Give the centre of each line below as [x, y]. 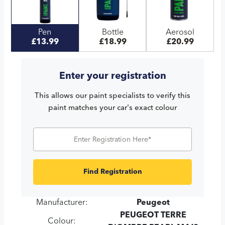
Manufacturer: [62, 203]
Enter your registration [113, 76]
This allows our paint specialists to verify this [113, 96]
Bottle [113, 32]
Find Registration [113, 172]
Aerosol [180, 32]
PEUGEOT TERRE [153, 215]
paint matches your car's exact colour [113, 108]
